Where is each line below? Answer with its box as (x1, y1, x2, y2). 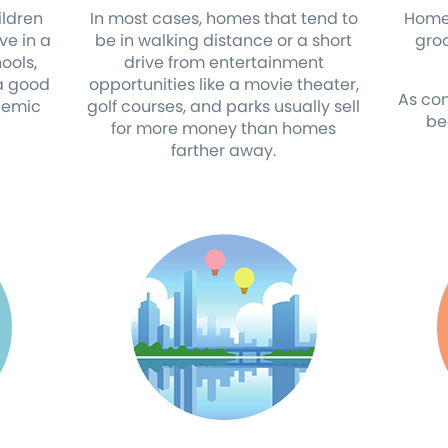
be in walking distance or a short (95, 29, 353, 52)
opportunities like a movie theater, (88, 73, 359, 96)
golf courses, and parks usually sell (87, 95, 361, 118)
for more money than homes (111, 117, 337, 140)
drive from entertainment (123, 51, 324, 74)
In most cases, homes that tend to (89, 7, 358, 30)
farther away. (171, 139, 277, 162)
